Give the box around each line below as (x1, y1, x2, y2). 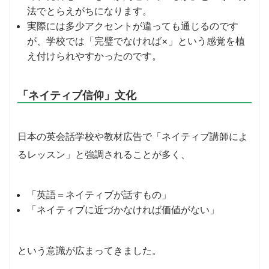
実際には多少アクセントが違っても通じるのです (27, 19, 238, 32)
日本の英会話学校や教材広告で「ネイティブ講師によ (17, 130, 248, 142)
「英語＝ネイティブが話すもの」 (27, 188, 171, 201)
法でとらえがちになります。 (27, 4, 152, 17)
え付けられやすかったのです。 (27, 49, 162, 62)
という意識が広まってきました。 (17, 244, 162, 256)
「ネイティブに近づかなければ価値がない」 (27, 203, 219, 216)
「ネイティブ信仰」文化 (17, 88, 136, 101)
